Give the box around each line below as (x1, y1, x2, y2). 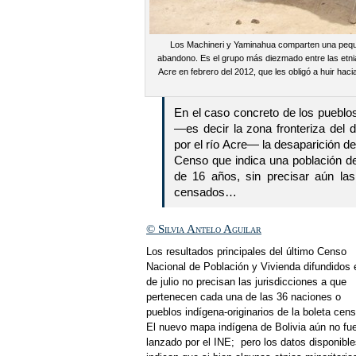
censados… (174, 186, 237, 199)
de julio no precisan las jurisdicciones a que (146, 276, 346, 288)
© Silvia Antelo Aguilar (146, 222, 261, 235)
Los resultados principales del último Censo (146, 246, 346, 257)
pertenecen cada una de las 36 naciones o (146, 291, 341, 303)
